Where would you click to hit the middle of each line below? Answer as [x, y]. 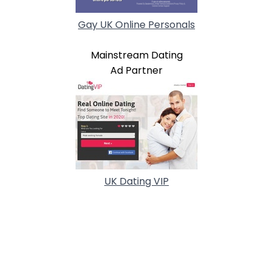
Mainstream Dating [136, 55]
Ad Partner [136, 70]
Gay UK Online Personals [136, 24]
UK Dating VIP [136, 181]
